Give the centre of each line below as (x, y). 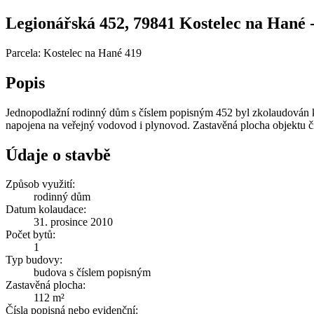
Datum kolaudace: (46, 210)
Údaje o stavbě (58, 155)
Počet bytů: (30, 235)
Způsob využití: (40, 184)
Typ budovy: (34, 260)
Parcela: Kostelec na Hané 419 (74, 53)
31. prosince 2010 (73, 222)
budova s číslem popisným (92, 273)
